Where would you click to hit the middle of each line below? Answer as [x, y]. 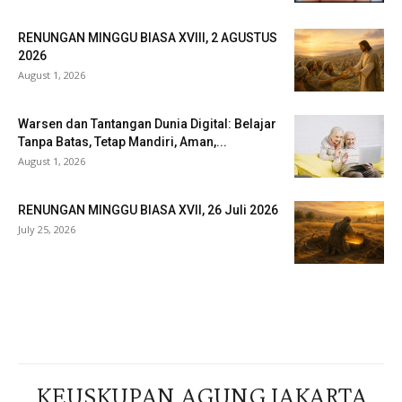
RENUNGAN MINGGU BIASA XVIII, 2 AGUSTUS [148, 38]
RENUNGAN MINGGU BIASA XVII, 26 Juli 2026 [148, 210]
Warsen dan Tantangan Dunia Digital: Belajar [147, 124]
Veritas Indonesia [68, 302]
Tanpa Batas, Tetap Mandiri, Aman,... [122, 142]
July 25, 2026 [47, 229]
